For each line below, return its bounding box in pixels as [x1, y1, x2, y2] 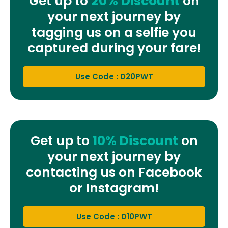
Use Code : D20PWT [75, 71, 153, 82]
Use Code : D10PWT [76, 211, 152, 222]
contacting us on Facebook [26, 163, 202, 182]
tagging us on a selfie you [32, 23, 196, 42]
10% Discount [92, 132, 178, 150]
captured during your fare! [27, 39, 201, 58]
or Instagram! [69, 179, 159, 197]
